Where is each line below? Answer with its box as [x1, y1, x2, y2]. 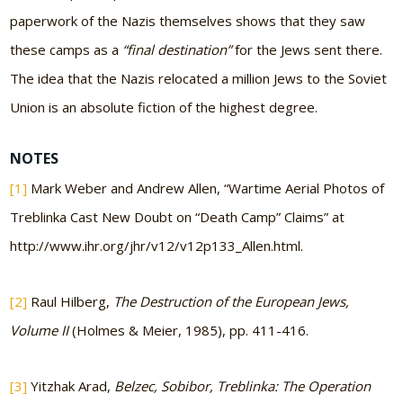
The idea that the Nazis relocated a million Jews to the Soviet [10, 68, 388, 87]
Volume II [10, 321, 69, 340]
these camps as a [10, 40, 123, 58]
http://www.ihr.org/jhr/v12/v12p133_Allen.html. [10, 237, 304, 255]
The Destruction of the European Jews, [113, 292, 350, 311]
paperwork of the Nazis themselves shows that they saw [10, 11, 366, 30]
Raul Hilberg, [27, 292, 114, 311]
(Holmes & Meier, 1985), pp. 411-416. [68, 321, 309, 340]
